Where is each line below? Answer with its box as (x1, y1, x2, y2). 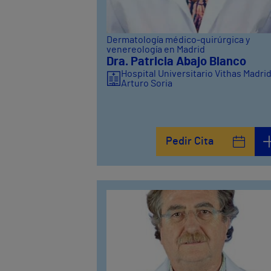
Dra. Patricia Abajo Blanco (106, 56, 246, 68)
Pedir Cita (166, 136, 214, 148)
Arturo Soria (121, 79, 172, 89)
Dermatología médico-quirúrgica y (106, 35, 250, 45)
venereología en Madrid (106, 45, 205, 55)
